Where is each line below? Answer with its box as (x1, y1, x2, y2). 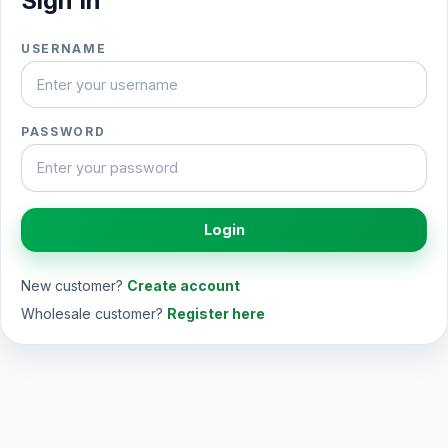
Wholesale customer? (21, 304, 167, 322)
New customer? (21, 276, 127, 294)
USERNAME (21, 41, 107, 56)
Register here (167, 304, 265, 322)
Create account (127, 276, 240, 294)
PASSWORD (21, 124, 106, 140)
